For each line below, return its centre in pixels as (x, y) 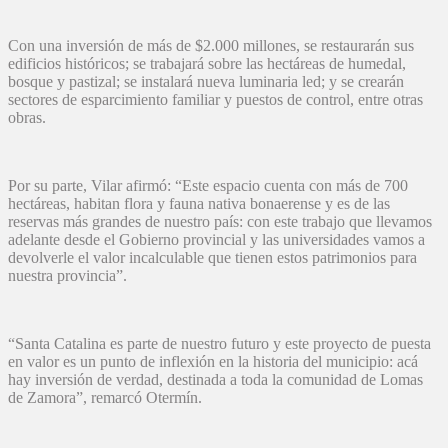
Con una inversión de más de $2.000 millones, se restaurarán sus (211, 46)
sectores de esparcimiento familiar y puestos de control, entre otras (215, 100)
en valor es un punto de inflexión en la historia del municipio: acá (213, 362)
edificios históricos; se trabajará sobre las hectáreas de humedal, (207, 64)
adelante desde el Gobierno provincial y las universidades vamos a (216, 240)
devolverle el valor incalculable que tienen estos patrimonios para (212, 258)
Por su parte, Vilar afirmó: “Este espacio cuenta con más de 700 (208, 186)
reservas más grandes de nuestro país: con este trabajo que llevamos (220, 222)
